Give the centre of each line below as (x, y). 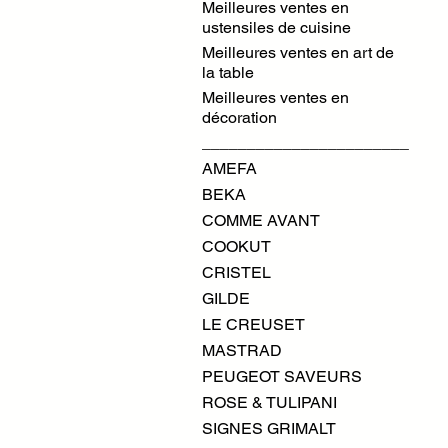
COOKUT (236, 246)
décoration (239, 117)
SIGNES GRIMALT (269, 428)
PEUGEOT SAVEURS (282, 376)
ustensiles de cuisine (276, 27)
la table (228, 72)
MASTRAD (242, 350)
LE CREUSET (253, 324)
